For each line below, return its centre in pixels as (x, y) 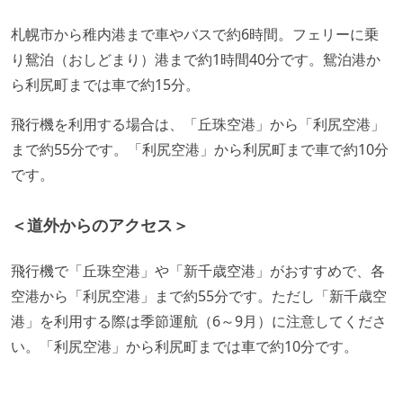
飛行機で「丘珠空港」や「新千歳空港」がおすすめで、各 (198, 270)
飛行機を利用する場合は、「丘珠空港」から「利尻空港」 (198, 124)
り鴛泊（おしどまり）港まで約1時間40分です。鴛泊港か (196, 59)
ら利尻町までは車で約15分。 (105, 84)
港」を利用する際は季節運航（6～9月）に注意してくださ (199, 321)
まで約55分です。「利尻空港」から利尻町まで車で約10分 (200, 149)
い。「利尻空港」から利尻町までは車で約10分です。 (184, 346)
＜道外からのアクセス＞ (100, 224)
